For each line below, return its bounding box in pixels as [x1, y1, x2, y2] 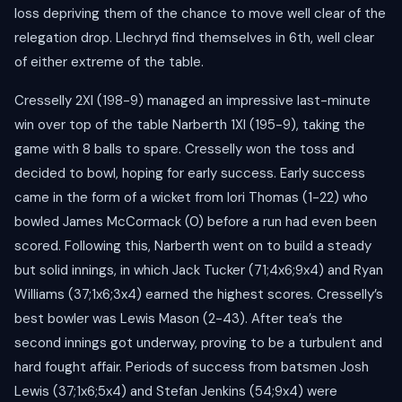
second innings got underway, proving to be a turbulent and [14, 334, 382, 353]
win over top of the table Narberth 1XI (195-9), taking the [14, 116, 365, 135]
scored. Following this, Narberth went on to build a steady [14, 237, 371, 256]
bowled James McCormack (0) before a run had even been [14, 213, 377, 232]
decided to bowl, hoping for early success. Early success [14, 164, 365, 183]
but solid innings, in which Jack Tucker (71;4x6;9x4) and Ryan [14, 261, 383, 280]
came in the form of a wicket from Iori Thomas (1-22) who [14, 188, 368, 207]
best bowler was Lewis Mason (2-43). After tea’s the [14, 310, 343, 328]
